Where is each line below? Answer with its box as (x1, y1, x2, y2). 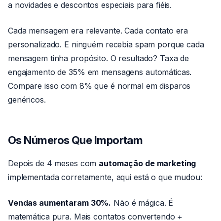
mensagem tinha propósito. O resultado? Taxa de (8, 53, 189, 63)
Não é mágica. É (111, 198, 174, 208)
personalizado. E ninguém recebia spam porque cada (8, 39, 204, 49)
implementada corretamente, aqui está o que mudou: (8, 172, 202, 182)
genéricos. (8, 95, 46, 105)
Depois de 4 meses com (8, 158, 99, 168)
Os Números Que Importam (8, 134, 143, 147)
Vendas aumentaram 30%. (8, 198, 111, 208)
